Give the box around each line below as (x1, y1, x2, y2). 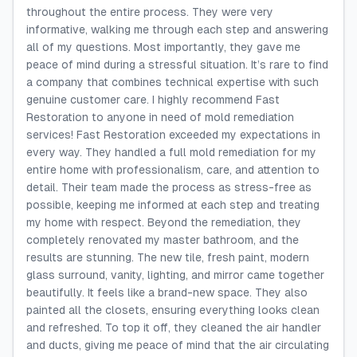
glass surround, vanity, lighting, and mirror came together (26, 269, 324, 281)
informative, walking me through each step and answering (26, 23, 328, 36)
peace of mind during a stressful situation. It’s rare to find (26, 58, 328, 71)
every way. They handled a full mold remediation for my (26, 146, 316, 159)
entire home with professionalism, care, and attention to (26, 163, 320, 176)
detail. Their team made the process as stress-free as (26, 181, 312, 194)
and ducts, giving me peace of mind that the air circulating (26, 339, 329, 351)
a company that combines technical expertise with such (26, 76, 319, 88)
